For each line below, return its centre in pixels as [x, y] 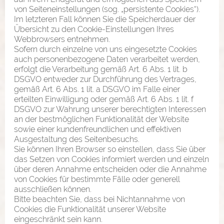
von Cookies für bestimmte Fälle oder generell [97, 179]
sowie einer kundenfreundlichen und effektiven [97, 129]
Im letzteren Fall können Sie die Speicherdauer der [105, 19]
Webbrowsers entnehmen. [62, 39]
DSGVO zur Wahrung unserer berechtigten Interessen [110, 109]
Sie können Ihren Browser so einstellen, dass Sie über [110, 149]
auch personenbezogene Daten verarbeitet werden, [107, 59]
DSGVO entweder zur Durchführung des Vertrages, [105, 79]
